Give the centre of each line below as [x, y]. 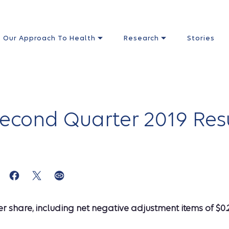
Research [142, 38]
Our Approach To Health [50, 38]
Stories [201, 38]
